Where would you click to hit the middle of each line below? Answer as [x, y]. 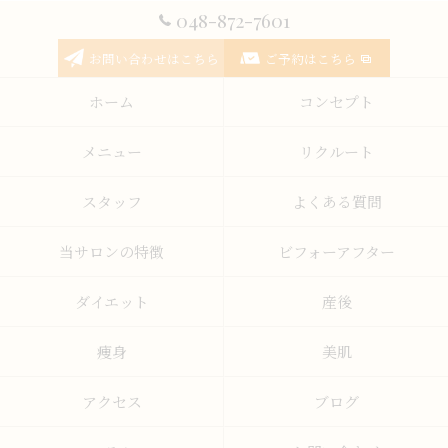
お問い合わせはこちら [153, 58]
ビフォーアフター [336, 252]
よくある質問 [336, 202]
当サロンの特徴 [111, 252]
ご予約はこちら [310, 58]
